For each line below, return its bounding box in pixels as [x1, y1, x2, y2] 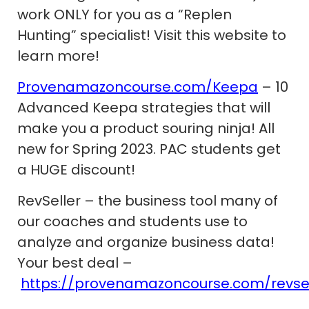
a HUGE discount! [17, 160, 135, 179]
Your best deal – [17, 253, 132, 272]
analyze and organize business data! [17, 232, 275, 252]
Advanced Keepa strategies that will [17, 98, 270, 117]
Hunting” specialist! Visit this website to [17, 26, 286, 45]
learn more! [17, 46, 99, 66]
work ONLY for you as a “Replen [17, 5, 232, 24]
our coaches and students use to [17, 212, 248, 231]
